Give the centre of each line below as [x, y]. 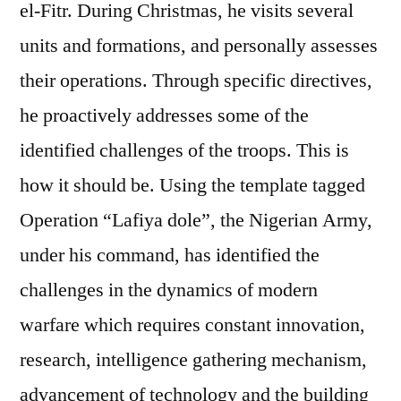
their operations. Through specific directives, [196, 80]
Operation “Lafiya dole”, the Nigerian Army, [196, 220]
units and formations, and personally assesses [199, 45]
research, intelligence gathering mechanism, [193, 359]
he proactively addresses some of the [164, 115]
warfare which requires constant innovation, [192, 324]
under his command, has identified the [170, 255]
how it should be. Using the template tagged [192, 185]
